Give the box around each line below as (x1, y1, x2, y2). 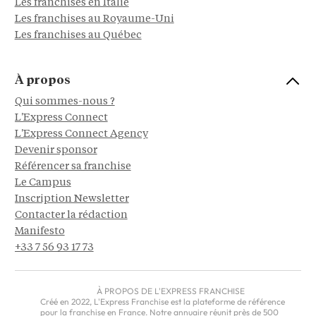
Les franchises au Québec (14, 30, 142, 41)
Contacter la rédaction (14, 209, 128, 221)
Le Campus (14, 177, 71, 188)
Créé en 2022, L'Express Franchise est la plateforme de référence (40, 296, 286, 307)
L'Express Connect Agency (14, 128, 148, 140)
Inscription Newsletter (14, 193, 129, 205)
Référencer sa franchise (14, 161, 131, 172)
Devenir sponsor (14, 145, 97, 156)
